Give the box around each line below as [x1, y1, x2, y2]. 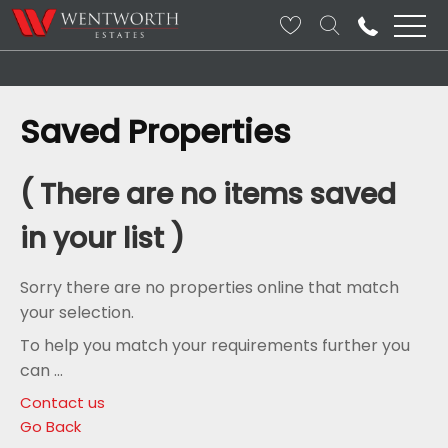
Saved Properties [20, 109, 291, 154]
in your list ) [20, 219, 185, 258]
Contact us [20, 392, 105, 413]
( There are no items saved [20, 175, 396, 214]
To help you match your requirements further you [20, 334, 410, 357]
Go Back [20, 416, 81, 437]
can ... [20, 359, 63, 382]
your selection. [20, 301, 134, 324]
